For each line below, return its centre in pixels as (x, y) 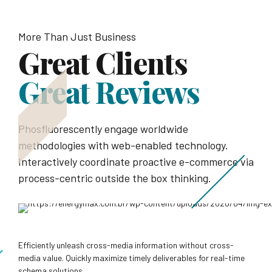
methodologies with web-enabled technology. (123, 145)
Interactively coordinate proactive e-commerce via (136, 161)
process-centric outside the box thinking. (115, 178)
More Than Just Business (77, 36)
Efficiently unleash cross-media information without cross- (126, 245)
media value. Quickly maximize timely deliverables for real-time (131, 257)
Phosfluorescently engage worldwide (103, 128)
